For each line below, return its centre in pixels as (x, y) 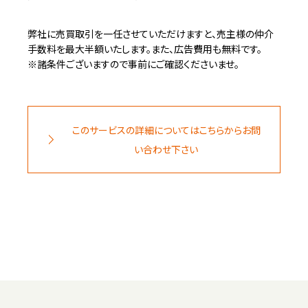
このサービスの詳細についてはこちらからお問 (166, 130)
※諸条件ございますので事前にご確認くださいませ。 (133, 64)
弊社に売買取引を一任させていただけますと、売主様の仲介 (151, 34)
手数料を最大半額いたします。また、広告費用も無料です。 (145, 49)
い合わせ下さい (166, 150)
